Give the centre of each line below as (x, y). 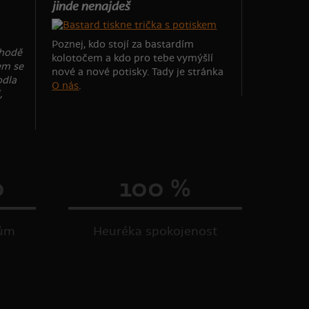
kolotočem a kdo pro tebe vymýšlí (133, 58)
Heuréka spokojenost (156, 231)
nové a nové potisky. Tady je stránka (138, 72)
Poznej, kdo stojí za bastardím (123, 44)
